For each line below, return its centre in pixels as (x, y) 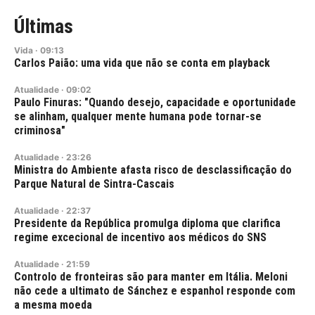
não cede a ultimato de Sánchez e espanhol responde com (155, 291)
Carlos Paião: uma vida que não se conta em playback (142, 63)
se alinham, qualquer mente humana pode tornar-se (138, 117)
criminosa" (40, 131)
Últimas (44, 27)
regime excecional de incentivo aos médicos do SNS (140, 238)
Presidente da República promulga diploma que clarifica (147, 224)
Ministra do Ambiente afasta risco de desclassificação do (153, 170)
